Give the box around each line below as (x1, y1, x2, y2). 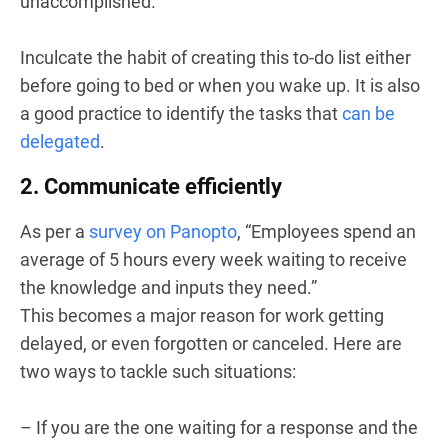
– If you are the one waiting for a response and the (20, 416, 418, 438)
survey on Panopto (89, 220, 237, 242)
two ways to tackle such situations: (20, 360, 296, 382)
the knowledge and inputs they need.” (20, 276, 317, 298)
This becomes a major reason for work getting (20, 304, 384, 326)
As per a (20, 220, 89, 242)
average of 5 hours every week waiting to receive (20, 248, 407, 270)
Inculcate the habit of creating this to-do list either (20, 46, 411, 68)
